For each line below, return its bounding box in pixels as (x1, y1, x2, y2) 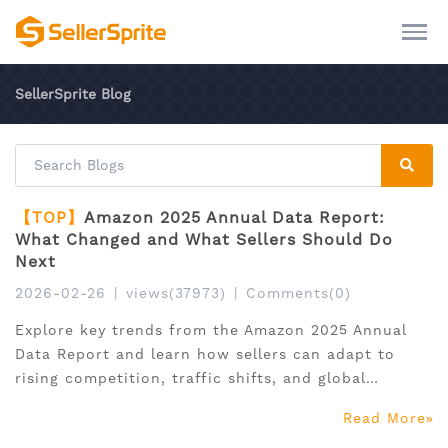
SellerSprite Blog (15, 86, 131, 103)
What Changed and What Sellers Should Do (15, 230, 393, 250)
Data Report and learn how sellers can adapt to (15, 346, 395, 363)
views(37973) (126, 285, 226, 302)
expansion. (15, 394, 99, 411)
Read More (343, 410, 426, 427)
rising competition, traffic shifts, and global (15, 370, 366, 387)
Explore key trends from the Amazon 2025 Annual (15, 322, 407, 339)
